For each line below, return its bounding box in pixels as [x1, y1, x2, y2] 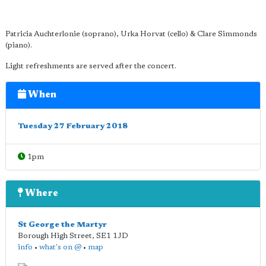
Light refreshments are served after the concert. [5, 62, 176, 70]
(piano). [5, 42, 32, 49]
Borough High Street [18, 232, 92, 240]
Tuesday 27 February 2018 [18, 122, 128, 130]
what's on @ [39, 243, 81, 251]
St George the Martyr [18, 221, 107, 229]
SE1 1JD [96, 232, 128, 240]
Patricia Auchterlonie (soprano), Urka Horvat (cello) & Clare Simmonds [5, 30, 257, 38]
